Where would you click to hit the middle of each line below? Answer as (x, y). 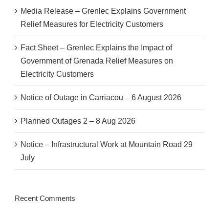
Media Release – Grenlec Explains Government (103, 11)
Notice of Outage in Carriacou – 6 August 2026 (101, 98)
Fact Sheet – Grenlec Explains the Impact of (96, 48)
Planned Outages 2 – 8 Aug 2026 (78, 121)
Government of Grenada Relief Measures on (97, 61)
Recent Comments (45, 198)
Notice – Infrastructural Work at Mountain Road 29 (107, 145)
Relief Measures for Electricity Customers (92, 24)
